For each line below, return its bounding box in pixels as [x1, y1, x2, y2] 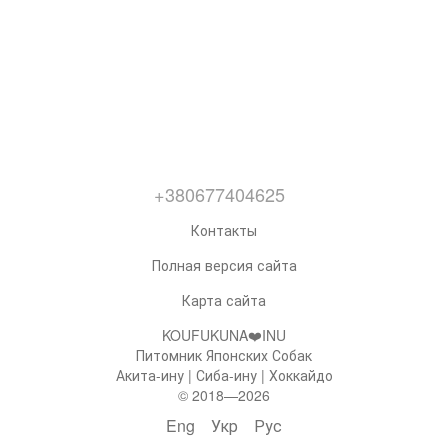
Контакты [191, 219, 257, 240]
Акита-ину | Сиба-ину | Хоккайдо [115, 364, 333, 385]
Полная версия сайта [151, 254, 297, 275]
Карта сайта [182, 289, 266, 310]
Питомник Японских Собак [136, 344, 312, 365]
